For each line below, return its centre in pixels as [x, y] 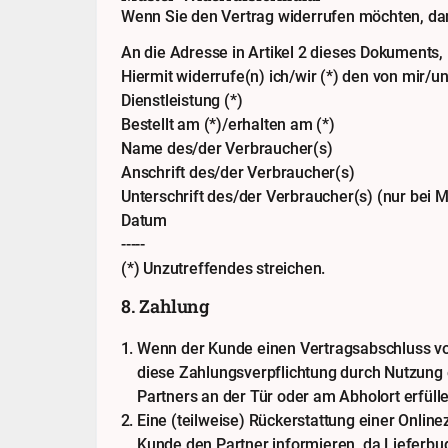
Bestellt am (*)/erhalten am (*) [228, 124]
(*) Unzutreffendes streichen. [223, 268]
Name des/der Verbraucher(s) [227, 148]
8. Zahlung [165, 306]
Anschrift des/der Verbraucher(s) [238, 172]
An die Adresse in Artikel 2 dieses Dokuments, [282, 52]
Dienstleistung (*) [182, 100]
